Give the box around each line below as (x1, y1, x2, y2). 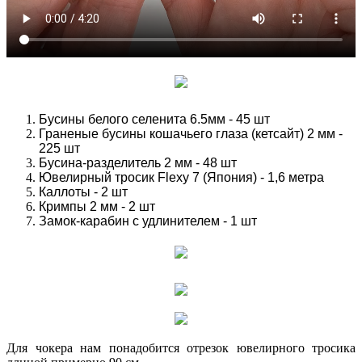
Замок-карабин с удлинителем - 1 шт (39, 213, 257, 228)
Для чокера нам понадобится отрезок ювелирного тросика (6, 341, 356, 356)
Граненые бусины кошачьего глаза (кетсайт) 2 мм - (39, 126, 343, 141)
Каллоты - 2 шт (39, 184, 128, 199)
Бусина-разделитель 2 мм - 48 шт (39, 155, 237, 170)
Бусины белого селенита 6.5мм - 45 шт (39, 112, 270, 126)
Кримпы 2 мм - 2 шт (39, 199, 155, 213)
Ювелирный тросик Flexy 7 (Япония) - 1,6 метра (39, 170, 324, 184)
